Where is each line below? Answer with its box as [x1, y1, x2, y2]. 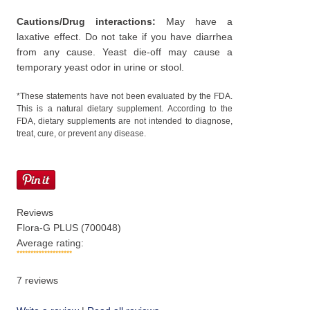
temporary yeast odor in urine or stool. [17, 62, 184, 73]
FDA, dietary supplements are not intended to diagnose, [17, 116, 232, 125]
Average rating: [17, 237, 84, 248]
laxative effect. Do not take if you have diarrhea [17, 31, 232, 42]
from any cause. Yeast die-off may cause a [17, 46, 232, 57]
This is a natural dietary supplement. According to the [17, 104, 232, 113]
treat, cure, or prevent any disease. [17, 129, 146, 138]
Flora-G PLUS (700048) [17, 222, 121, 233]
